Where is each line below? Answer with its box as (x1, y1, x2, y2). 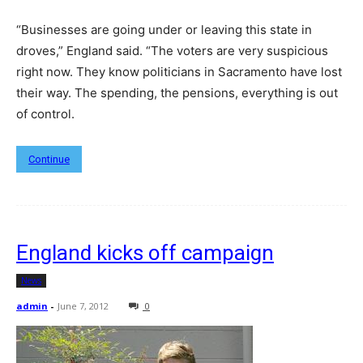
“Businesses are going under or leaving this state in (16, 21, 312, 37)
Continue (28, 152, 70, 165)
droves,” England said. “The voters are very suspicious (16, 42, 328, 58)
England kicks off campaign (16, 240, 274, 265)
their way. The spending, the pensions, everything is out (16, 84, 338, 100)
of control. (16, 105, 75, 122)
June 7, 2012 (58, 299, 109, 312)
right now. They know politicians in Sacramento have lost (16, 63, 342, 79)
